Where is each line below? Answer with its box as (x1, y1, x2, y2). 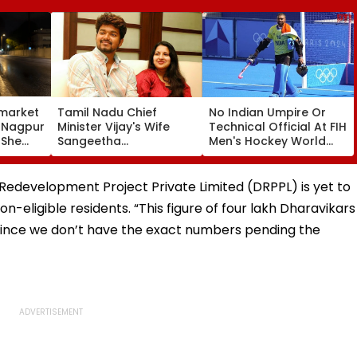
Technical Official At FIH (209, 118, 347, 135)
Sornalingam (57, 147, 131, 163)
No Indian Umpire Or (209, 104, 326, 120)
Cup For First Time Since (209, 147, 346, 163)
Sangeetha (57, 132, 121, 149)
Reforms (209, 175, 258, 192)
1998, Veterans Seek (209, 161, 324, 178)
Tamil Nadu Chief (57, 104, 157, 120)
